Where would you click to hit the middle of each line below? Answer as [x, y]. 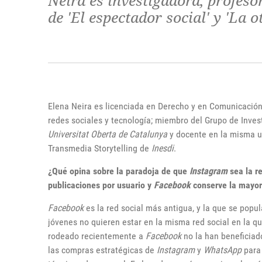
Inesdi [163, 148]
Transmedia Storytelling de [100, 148]
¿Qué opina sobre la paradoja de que [119, 171]
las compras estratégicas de [102, 250]
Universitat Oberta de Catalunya [108, 134]
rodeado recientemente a [97, 236]
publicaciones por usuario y [101, 185]
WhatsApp [223, 250]
